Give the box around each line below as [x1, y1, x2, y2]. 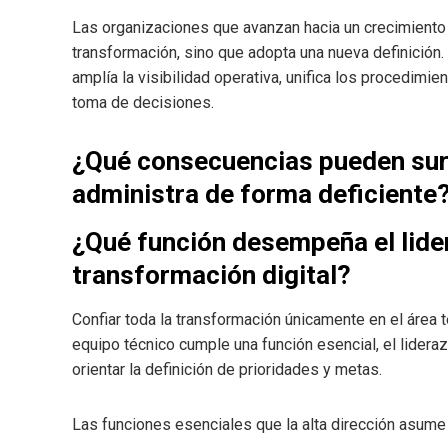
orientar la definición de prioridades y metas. [72, 360, 382, 380]
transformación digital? [72, 260, 351, 291]
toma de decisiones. [72, 93, 214, 113]
